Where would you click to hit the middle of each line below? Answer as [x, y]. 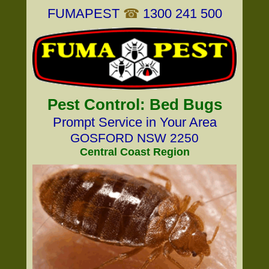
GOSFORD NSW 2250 [134, 138]
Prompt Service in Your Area [134, 122]
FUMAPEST [83, 14]
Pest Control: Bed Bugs [134, 104]
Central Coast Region [134, 152]
